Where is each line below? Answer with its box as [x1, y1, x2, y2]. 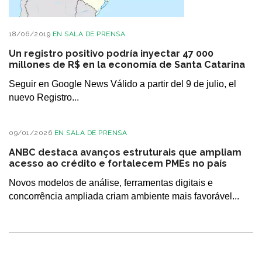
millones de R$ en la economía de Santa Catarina [9, 58, 245, 70]
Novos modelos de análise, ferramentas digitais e [9, 178, 213, 188]
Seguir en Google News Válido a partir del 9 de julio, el [9, 78, 236, 89]
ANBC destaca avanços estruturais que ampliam [9, 146, 242, 158]
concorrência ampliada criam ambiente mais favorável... [9, 191, 239, 201]
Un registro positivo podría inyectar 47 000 [9, 47, 213, 59]
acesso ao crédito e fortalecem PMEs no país [9, 157, 227, 169]
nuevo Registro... [9, 92, 79, 102]
